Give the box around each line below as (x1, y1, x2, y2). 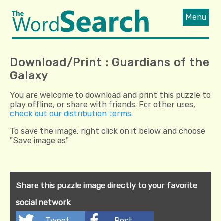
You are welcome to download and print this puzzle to (10, 90, 211, 100)
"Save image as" (10, 135, 69, 145)
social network (16, 197, 71, 207)
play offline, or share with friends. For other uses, (10, 99, 195, 109)
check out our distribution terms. (10, 109, 133, 118)
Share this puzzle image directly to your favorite (16, 181, 197, 190)
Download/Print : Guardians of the (10, 55, 209, 69)
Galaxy (10, 69, 48, 82)
